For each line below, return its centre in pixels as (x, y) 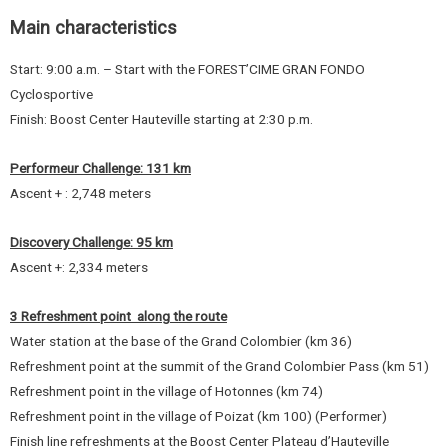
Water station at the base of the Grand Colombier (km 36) (181, 341)
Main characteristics (93, 28)
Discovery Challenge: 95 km (91, 242)
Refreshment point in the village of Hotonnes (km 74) (166, 391)
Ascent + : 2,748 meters (82, 193)
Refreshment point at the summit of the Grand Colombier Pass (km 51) (219, 366)
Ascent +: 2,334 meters (80, 267)
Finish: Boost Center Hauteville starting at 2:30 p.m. (161, 119)
